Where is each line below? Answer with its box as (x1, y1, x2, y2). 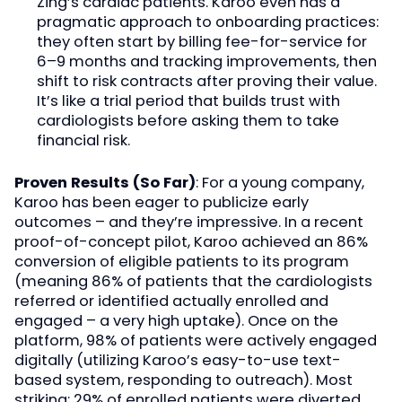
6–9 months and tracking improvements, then (36, 50, 377, 72)
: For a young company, (196, 171, 364, 193)
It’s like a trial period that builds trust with (36, 90, 340, 111)
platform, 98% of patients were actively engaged (14, 329, 377, 351)
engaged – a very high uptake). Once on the (14, 310, 338, 331)
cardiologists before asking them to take (36, 109, 339, 131)
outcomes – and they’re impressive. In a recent (14, 211, 363, 232)
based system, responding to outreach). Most (14, 369, 353, 390)
